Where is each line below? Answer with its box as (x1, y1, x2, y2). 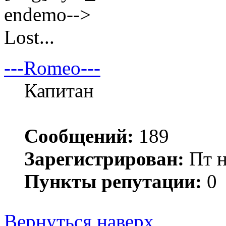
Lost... (4, 26, 54, 48)
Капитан (24, 80, 94, 102)
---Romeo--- (4, 57, 100, 79)
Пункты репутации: (24, 171, 202, 193)
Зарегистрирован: (24, 148, 184, 170)
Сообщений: (24, 125, 134, 147)
